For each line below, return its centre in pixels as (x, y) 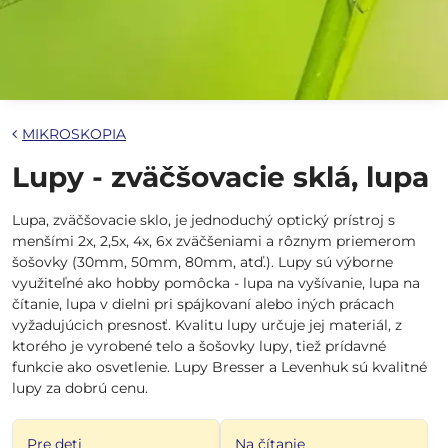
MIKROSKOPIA (74, 134)
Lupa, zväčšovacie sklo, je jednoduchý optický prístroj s (203, 220)
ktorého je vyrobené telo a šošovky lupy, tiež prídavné (199, 346)
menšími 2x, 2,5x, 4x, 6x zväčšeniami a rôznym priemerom (214, 241)
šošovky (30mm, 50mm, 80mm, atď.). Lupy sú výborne (202, 262)
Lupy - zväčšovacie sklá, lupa (220, 177)
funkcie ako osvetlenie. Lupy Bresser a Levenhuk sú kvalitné (219, 367)
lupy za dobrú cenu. (80, 388)
